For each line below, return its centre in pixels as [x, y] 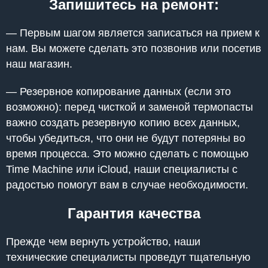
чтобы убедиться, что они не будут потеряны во [126, 138]
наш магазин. [39, 64]
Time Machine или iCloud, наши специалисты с [122, 169]
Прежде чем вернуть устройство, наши [103, 241]
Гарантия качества [134, 213]
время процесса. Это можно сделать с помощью [127, 153]
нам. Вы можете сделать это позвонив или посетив [134, 48]
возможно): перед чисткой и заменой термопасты [130, 107]
